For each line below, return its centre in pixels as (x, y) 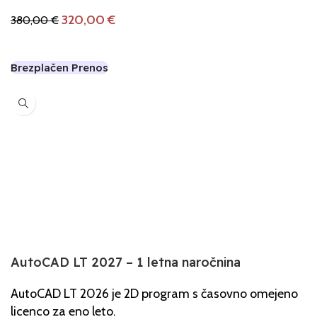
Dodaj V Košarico (64, 44)
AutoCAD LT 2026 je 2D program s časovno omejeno (154, 294)
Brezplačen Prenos (59, 68)
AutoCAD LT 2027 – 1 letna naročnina (126, 263)
